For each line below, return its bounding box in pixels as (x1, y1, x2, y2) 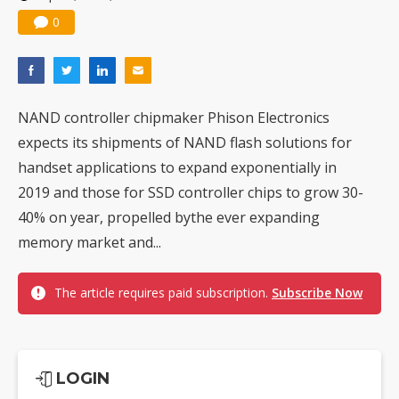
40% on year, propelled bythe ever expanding (18, 208, 320, 228)
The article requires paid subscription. (54, 284, 272, 302)
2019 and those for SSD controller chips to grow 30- (18, 183, 363, 203)
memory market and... (18, 232, 161, 253)
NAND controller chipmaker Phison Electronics (18, 108, 330, 128)
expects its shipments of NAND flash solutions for (18, 133, 352, 153)
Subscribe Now (272, 284, 362, 302)
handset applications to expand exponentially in (18, 158, 337, 178)
